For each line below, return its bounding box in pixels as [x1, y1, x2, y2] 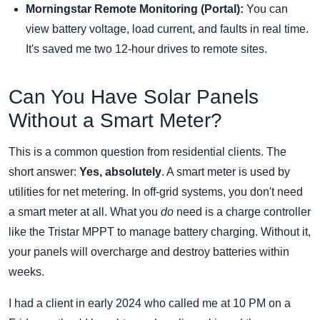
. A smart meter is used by [161, 166, 290, 179]
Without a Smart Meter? [9, 109, 222, 132]
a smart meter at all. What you [9, 206, 161, 219]
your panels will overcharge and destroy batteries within [9, 246, 289, 259]
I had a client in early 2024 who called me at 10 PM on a [9, 297, 291, 310]
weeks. [9, 266, 44, 279]
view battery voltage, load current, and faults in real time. [26, 23, 309, 36]
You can [244, 3, 288, 16]
